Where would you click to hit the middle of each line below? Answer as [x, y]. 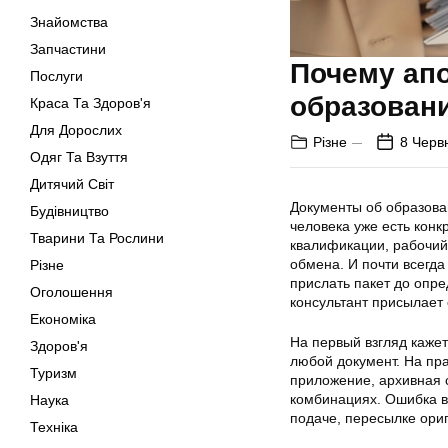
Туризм [53, 373]
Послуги [56, 76]
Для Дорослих [76, 130]
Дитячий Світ [72, 184]
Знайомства [69, 22]
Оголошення [71, 292]
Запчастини [68, 49]
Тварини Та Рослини [97, 238]
